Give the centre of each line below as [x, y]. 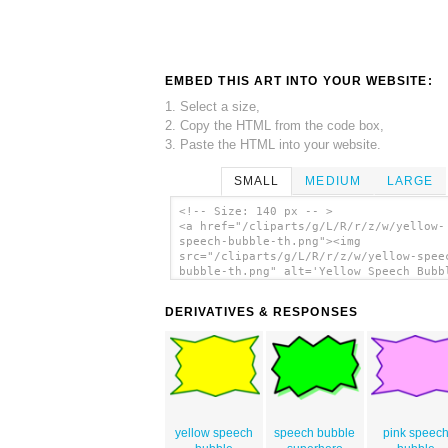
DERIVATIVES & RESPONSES [261, 312]
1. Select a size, [212, 106]
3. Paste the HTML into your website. [273, 144]
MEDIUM [333, 180]
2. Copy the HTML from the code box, [274, 125]
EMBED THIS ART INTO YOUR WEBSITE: [299, 80]
